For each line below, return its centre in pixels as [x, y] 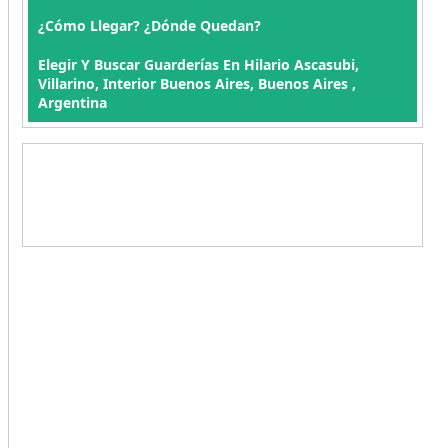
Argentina [72, 102]
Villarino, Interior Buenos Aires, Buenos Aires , [196, 83]
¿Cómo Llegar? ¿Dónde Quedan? [149, 25]
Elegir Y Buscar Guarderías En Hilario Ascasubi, [198, 64]
